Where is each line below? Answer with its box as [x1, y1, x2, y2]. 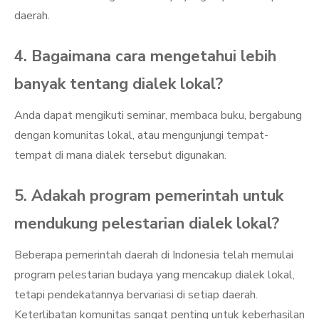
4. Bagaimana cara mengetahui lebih [14, 46, 276, 67]
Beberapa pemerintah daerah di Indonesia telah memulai [14, 247, 293, 263]
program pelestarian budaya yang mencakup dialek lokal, [14, 267, 295, 283]
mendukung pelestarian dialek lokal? [14, 213, 279, 234]
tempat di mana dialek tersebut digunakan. [14, 147, 226, 163]
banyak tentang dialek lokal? [14, 73, 223, 95]
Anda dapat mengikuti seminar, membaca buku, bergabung [14, 108, 302, 123]
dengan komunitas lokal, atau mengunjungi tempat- [14, 127, 268, 143]
